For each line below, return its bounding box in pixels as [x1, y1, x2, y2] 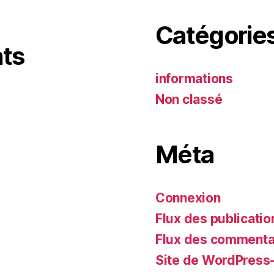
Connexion [155, 190, 221, 206]
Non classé [155, 92, 223, 108]
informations [155, 71, 233, 87]
